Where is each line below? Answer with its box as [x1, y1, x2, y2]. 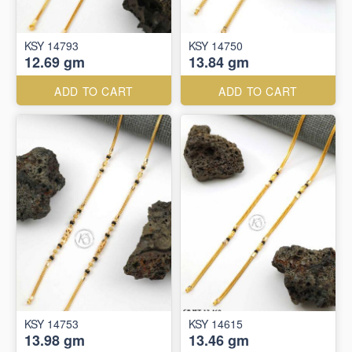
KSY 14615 [189, 316, 243, 332]
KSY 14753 [24, 316, 79, 332]
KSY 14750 [189, 38, 243, 53]
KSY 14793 [24, 38, 79, 53]
